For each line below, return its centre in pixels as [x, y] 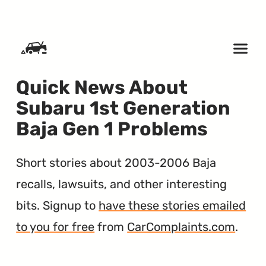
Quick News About [102, 88]
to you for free [56, 227]
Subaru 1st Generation [123, 108]
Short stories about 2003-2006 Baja [116, 162]
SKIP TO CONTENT [49, 15]
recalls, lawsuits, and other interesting [122, 184]
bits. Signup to [58, 205]
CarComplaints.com [181, 227]
